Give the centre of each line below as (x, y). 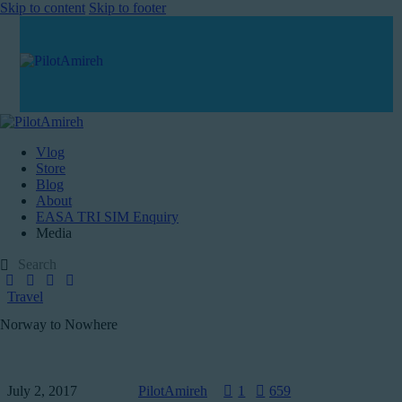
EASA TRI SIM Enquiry (107, 216)
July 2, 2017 (42, 390)
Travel (25, 296)
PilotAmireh (173, 390)
